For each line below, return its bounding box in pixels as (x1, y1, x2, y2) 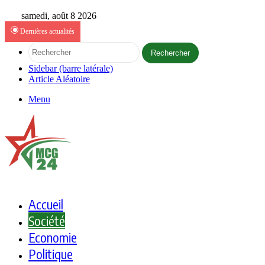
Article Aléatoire (28, 73, 90, 84)
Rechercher (151, 48, 190, 57)
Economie (28, 228, 77, 245)
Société (28, 212, 65, 229)
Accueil (28, 195, 63, 212)
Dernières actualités (18, 27, 75, 35)
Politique (28, 245, 73, 262)
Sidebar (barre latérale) (28, 63, 113, 73)
